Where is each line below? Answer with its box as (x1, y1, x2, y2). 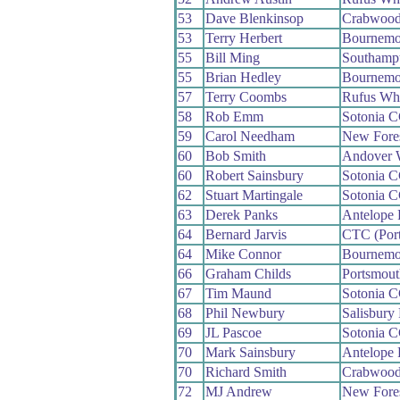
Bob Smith (204, 147, 266, 163)
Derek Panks (204, 206, 278, 222)
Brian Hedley (204, 69, 281, 85)
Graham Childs (204, 265, 291, 281)
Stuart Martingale (204, 187, 303, 203)
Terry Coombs (204, 88, 287, 104)
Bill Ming (204, 49, 260, 65)
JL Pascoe (204, 324, 262, 340)
